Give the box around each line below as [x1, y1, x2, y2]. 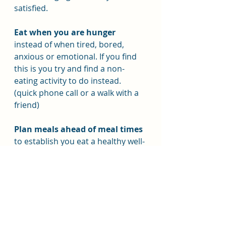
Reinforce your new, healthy [14, 184, 130, 195]
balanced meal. [14, 148, 72, 159]
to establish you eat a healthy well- [14, 136, 145, 147]
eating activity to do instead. [14, 75, 123, 86]
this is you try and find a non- [14, 63, 125, 74]
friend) [14, 99, 39, 110]
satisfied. [14, 3, 48, 14]
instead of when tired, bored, [14, 39, 126, 50]
